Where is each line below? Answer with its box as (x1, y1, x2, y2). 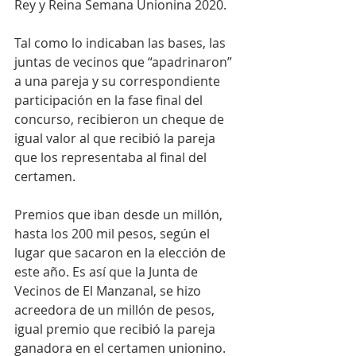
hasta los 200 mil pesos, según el (14, 225, 213, 243)
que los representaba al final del (14, 149, 210, 167)
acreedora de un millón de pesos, (14, 301, 218, 319)
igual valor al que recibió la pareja (14, 130, 219, 148)
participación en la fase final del (14, 91, 206, 110)
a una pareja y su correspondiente (14, 72, 223, 91)
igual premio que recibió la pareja (14, 320, 219, 339)
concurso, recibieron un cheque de (14, 110, 227, 129)
